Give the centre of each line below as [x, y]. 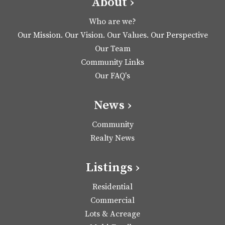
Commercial [113, 201]
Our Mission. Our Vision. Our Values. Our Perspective [113, 35]
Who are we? [113, 22]
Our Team [113, 49]
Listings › [113, 168]
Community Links [113, 63]
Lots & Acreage [113, 214]
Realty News [113, 138]
